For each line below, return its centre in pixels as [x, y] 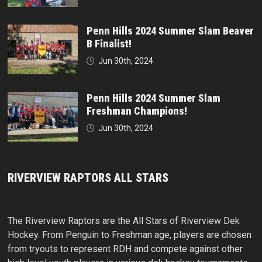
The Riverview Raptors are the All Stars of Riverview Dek [123, 221]
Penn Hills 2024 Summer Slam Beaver [170, 31]
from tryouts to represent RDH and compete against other [125, 249]
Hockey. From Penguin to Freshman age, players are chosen [129, 235]
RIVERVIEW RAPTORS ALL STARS [88, 178]
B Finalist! [109, 44]
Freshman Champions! [137, 111]
